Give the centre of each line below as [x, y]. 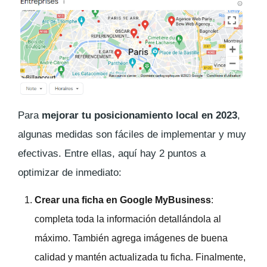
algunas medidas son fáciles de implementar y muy [132, 134]
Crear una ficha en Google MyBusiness [123, 200]
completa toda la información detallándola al [128, 219]
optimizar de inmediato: [70, 172]
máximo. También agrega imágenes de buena [131, 238]
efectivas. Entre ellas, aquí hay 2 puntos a [112, 153]
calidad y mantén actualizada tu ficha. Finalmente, [140, 257]
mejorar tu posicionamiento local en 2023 [139, 115]
